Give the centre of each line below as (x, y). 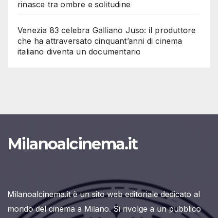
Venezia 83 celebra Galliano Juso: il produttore (107, 30)
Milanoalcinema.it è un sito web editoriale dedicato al (104, 194)
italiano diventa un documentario (79, 51)
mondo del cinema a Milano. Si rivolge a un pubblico (104, 209)
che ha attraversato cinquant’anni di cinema (100, 41)
